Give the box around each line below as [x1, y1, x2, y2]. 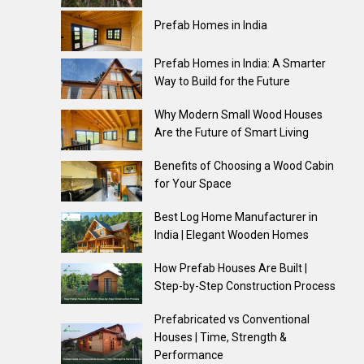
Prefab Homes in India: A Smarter [154, 57, 326, 70]
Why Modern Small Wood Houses [154, 108, 323, 121]
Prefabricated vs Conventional [154, 313, 310, 326]
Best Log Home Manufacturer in [154, 210, 318, 223]
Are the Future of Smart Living [154, 126, 309, 139]
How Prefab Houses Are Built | [154, 262, 307, 275]
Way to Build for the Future [154, 75, 290, 88]
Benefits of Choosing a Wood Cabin [154, 159, 334, 172]
